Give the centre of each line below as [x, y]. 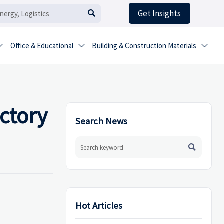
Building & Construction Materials [144, 46]
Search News [102, 121]
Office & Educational [42, 46]
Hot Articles [99, 206]
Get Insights [160, 14]
